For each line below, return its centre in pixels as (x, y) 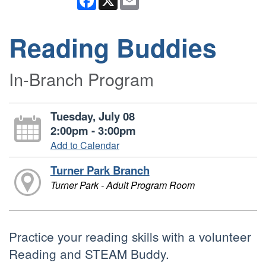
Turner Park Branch (100, 170)
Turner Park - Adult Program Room (122, 185)
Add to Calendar (85, 145)
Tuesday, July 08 (92, 116)
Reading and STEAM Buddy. (89, 253)
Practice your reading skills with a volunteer (130, 236)
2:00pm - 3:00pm (93, 130)
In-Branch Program (81, 79)
